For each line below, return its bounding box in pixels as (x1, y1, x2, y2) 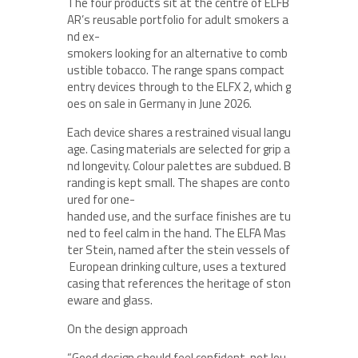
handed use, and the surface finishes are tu (67, 207, 291, 225)
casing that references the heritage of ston (67, 274, 291, 292)
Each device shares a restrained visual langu (67, 123, 291, 141)
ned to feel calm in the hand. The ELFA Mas (67, 224, 286, 242)
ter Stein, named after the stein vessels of (67, 241, 290, 259)
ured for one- (67, 190, 135, 209)
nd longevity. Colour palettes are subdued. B (67, 157, 291, 175)
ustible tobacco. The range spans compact (67, 61, 287, 79)
